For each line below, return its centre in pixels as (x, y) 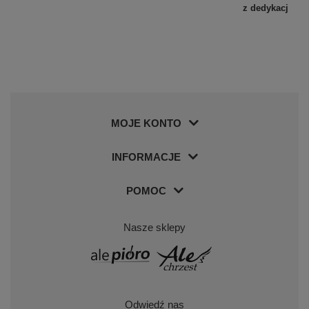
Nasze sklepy (154, 227)
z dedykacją (268, 8)
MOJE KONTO (146, 123)
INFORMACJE (146, 157)
